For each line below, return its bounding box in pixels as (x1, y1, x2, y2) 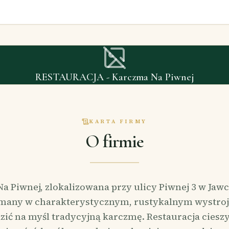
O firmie (85, 130, 144, 152)
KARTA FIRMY (88, 118, 148, 125)
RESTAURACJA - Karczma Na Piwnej (35, 71, 194, 83)
